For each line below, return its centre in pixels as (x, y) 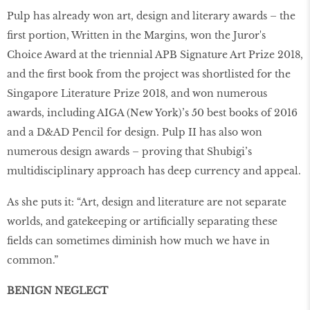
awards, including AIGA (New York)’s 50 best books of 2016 (152, 112)
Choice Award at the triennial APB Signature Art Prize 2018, (155, 54)
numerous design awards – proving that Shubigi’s (129, 151)
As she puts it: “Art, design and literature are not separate (147, 202)
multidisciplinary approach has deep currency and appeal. (154, 171)
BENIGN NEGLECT (57, 291)
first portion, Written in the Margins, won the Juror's (136, 35)
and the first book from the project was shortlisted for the (149, 74)
